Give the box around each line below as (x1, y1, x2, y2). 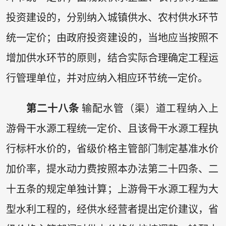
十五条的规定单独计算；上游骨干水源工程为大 (6, 183, 219, 195)
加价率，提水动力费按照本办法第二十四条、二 (6, 163, 219, 175)
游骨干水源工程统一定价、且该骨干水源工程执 (6, 123, 219, 134)
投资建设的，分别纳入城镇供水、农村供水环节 (6, 12, 219, 24)
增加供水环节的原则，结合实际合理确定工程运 (6, 52, 219, 64)
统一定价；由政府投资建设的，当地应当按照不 (6, 32, 219, 44)
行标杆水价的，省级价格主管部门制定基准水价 (6, 143, 219, 154)
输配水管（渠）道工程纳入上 (79, 102, 219, 114)
